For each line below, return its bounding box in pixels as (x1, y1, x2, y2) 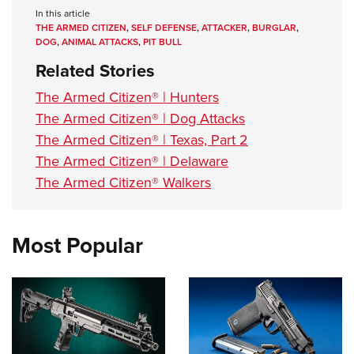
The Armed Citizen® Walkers (36, 172, 211, 193)
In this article (36, 6, 90, 21)
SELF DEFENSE (131, 21, 197, 35)
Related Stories (36, 58, 155, 84)
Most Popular (12, 229, 143, 262)
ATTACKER (201, 21, 247, 35)
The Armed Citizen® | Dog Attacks (36, 108, 245, 129)
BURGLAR (252, 21, 296, 35)
